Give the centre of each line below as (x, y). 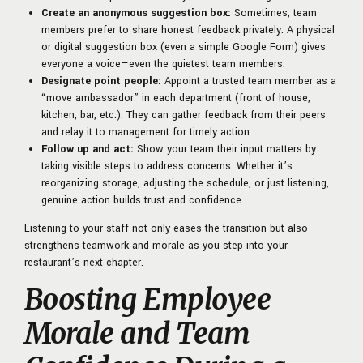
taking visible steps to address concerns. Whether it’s (167, 167)
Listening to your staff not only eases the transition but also (166, 229)
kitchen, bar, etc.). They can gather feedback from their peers (184, 115)
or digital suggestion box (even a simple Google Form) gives (184, 47)
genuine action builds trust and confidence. (143, 201)
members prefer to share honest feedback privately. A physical (188, 30)
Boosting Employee (148, 300)
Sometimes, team (274, 13)
